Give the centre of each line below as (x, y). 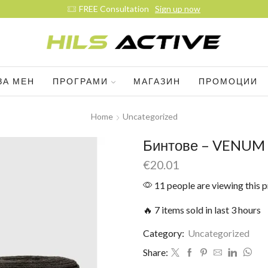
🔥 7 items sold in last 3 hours (202, 209)
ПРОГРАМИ (80, 81)
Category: (165, 233)
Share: (156, 252)
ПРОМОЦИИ (228, 81)
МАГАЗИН (157, 81)
